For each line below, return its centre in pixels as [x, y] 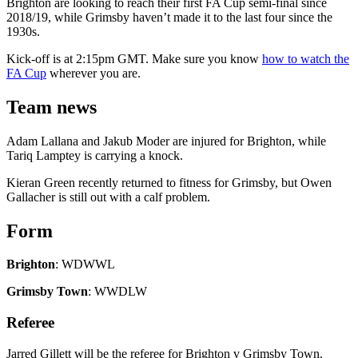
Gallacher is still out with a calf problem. [108, 197]
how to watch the [306, 58]
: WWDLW [117, 292]
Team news [52, 107]
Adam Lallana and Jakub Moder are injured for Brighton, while [166, 141]
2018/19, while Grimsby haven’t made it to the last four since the [169, 17]
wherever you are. [93, 73]
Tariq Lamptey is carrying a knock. [95, 155]
